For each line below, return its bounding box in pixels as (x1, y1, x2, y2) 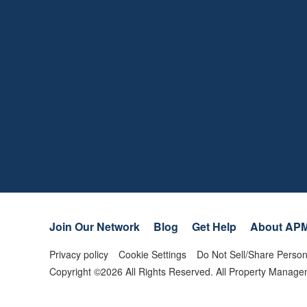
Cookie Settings (119, 247, 186, 261)
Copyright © (49, 264, 101, 278)
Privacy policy (49, 247, 108, 261)
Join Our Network (49, 218, 140, 234)
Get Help (192, 218, 236, 234)
